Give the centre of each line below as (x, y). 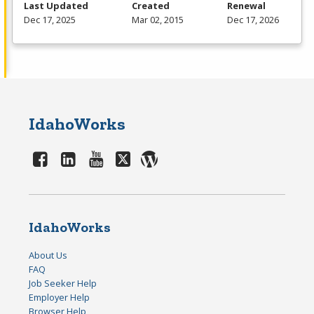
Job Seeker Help (63, 284)
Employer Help (60, 298)
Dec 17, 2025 (50, 20)
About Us (48, 255)
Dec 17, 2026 (253, 20)
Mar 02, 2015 (158, 20)
